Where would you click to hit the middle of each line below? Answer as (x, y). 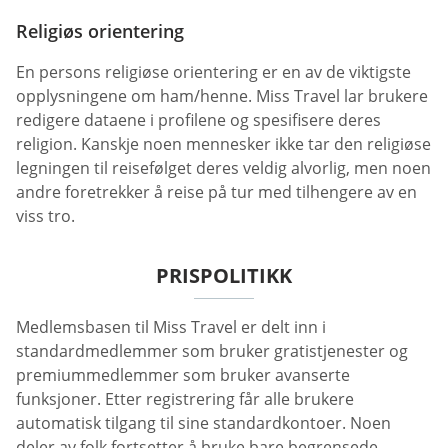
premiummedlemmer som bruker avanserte (183, 375)
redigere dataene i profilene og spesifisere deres (198, 120)
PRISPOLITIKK (224, 276)
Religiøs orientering (100, 31)
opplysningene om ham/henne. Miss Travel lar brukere (222, 96)
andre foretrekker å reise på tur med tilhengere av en (216, 192)
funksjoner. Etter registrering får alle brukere (185, 399)
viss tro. (45, 216)
